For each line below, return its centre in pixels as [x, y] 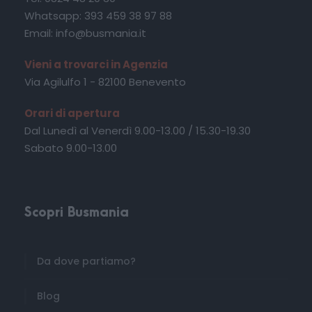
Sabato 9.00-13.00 [71, 148]
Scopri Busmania [77, 212]
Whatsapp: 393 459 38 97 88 [98, 15]
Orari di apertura [72, 113]
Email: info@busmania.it [85, 33]
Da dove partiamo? [86, 261]
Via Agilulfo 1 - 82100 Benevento [105, 81]
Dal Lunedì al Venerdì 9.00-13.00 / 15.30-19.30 [138, 130]
